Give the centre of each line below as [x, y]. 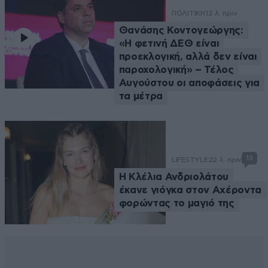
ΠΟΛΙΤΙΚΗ [188, 13]
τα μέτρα [141, 96]
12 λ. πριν [221, 13]
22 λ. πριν [225, 159]
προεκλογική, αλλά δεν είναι [188, 57]
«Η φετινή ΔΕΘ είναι [169, 44]
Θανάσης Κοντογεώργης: [181, 31]
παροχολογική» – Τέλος [176, 70]
